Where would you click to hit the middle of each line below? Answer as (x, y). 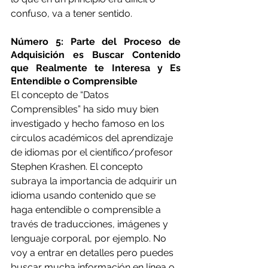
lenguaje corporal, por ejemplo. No (90, 238)
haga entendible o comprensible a (87, 209)
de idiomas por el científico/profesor (93, 152)
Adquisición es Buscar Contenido (96, 54)
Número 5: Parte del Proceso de (96, 41)
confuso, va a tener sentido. (73, 13)
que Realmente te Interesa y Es (96, 68)
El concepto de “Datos (61, 95)
